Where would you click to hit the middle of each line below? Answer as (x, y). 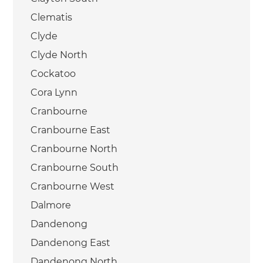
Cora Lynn (54, 92)
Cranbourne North (74, 149)
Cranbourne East (71, 130)
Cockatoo (53, 73)
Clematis (52, 17)
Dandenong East (71, 242)
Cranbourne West (73, 186)
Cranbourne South (75, 167)
